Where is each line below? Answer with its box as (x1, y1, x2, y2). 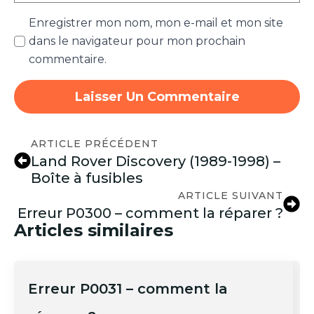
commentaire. (29, 52, 107, 66)
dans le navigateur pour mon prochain (29, 34, 245, 48)
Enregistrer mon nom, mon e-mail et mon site (29, 15, 283, 29)
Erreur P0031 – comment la (28, 280, 228, 297)
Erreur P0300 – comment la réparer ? (18, 204, 283, 221)
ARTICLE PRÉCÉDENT (31, 137, 158, 150)
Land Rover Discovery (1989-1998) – (31, 152, 280, 170)
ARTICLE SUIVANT (178, 189, 283, 202)
